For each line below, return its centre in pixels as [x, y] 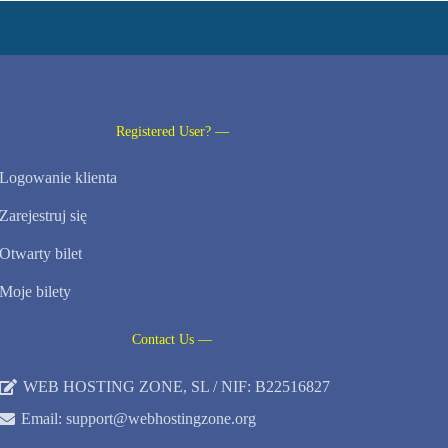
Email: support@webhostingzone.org [139, 419]
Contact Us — [172, 339]
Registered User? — [172, 131]
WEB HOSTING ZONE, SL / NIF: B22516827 [177, 387]
